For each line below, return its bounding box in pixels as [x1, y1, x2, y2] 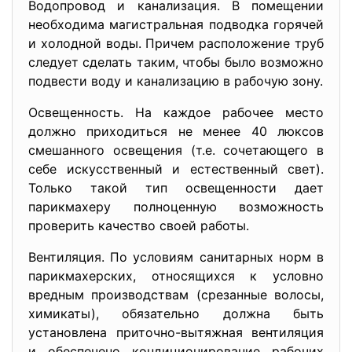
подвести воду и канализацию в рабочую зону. [28, 73, 323, 89]
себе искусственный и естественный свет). [28, 161, 324, 177]
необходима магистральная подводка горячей [28, 16, 324, 32]
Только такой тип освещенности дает [28, 180, 324, 196]
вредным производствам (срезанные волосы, [28, 287, 324, 302]
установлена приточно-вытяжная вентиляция [28, 324, 324, 340]
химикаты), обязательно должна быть [28, 306, 324, 321]
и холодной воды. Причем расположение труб [28, 35, 324, 51]
